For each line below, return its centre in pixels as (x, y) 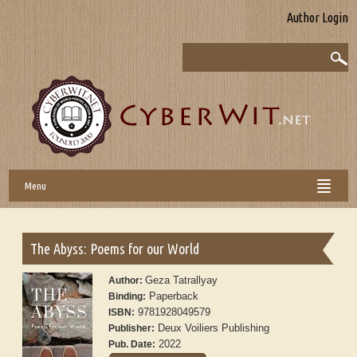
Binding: (127, 297)
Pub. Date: (132, 345)
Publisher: (132, 329)
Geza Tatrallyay (182, 280)
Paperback (173, 296)
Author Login (317, 18)
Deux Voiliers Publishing (212, 328)
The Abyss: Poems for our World (115, 249)
